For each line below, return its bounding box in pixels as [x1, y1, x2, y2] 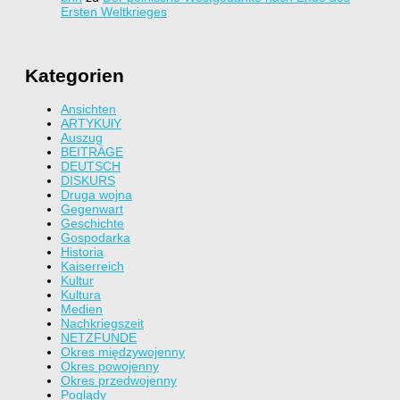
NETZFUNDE [61, 330, 137, 346]
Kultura [61, 287, 101, 303]
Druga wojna [61, 187, 132, 203]
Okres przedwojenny [61, 373, 177, 388]
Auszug [61, 130, 103, 146]
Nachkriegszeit [61, 316, 144, 331]
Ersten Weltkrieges [61, 4, 167, 20]
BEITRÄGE [61, 145, 123, 160]
